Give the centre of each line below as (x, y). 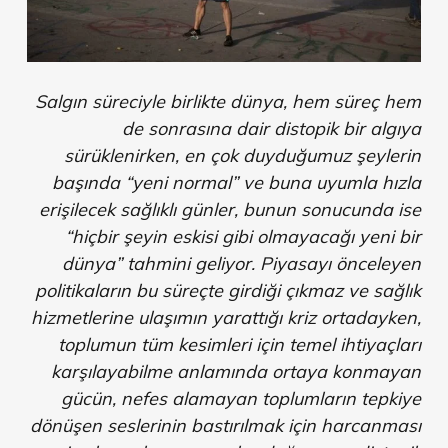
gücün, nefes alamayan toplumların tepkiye (241, 399)
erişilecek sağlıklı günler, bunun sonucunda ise (230, 210)
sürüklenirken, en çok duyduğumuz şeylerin (243, 156)
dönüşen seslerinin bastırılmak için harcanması (226, 426)
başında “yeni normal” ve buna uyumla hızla (237, 183)
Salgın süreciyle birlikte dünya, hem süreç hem (228, 102)
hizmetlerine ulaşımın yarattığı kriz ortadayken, (226, 318)
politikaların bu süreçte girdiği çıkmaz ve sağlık (228, 291)
